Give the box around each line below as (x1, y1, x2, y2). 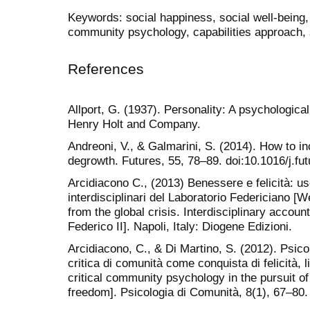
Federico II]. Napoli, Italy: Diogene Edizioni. (68, 219, 292, 234)
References (68, 61, 144, 77)
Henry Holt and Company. (68, 116, 201, 131)
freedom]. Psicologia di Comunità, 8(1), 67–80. (68, 285, 308, 300)
